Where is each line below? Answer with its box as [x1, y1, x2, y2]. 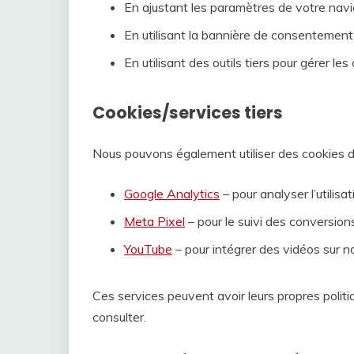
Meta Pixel [124, 213, 185, 230]
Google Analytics [124, 186, 220, 202]
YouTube [124, 241, 172, 258]
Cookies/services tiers [92, 101, 283, 125]
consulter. [92, 309, 146, 326]
